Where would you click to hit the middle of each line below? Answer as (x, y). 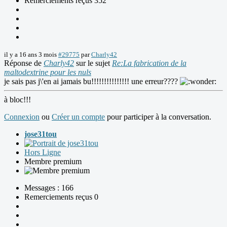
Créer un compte (78, 117)
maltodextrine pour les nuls (48, 72)
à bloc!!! (17, 100)
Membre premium (53, 162)
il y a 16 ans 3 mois (30, 55)
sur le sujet (93, 63)
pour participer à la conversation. (158, 117)
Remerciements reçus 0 (61, 197)
